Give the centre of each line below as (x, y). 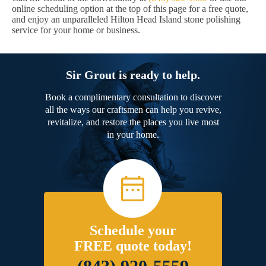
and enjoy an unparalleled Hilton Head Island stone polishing (126, 20)
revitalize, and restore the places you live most (133, 122)
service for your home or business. (76, 30)
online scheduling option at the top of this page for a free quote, (130, 9)
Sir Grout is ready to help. (133, 75)
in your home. (133, 135)
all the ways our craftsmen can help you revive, (133, 110)
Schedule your (133, 231)
